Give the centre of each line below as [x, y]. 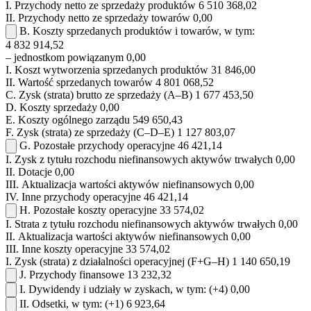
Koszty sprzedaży [58, 108]
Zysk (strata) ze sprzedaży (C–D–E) [95, 133]
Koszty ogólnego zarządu [74, 120]
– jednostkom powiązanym [65, 58]
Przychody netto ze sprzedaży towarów [104, 18]
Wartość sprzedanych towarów [85, 83]
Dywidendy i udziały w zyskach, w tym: [117, 289]
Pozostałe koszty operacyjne [95, 210]
